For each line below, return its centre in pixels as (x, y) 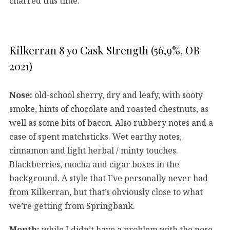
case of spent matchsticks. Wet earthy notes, (95, 136)
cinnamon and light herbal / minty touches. (94, 150)
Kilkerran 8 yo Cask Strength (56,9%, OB (104, 50)
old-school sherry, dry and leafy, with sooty (118, 95)
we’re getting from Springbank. (72, 206)
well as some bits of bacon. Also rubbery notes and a (111, 122)
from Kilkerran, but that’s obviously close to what (106, 192)
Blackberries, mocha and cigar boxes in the (94, 164)
